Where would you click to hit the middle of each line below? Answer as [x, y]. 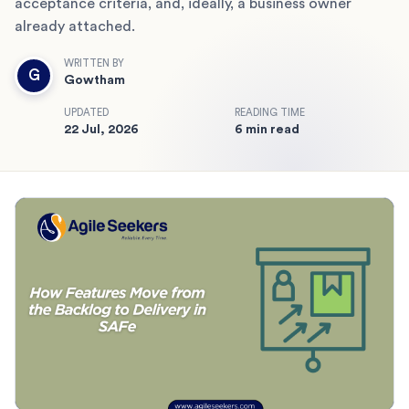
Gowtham [94, 80]
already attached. [75, 26]
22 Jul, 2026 [101, 129]
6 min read [267, 129]
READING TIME [270, 112]
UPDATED [86, 112]
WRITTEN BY [94, 63]
